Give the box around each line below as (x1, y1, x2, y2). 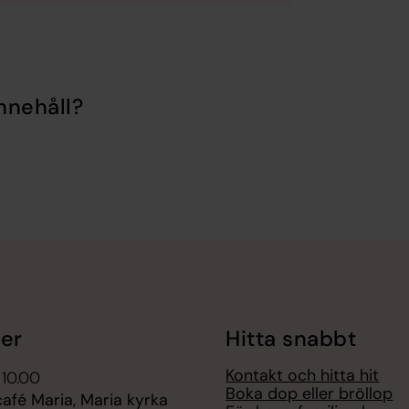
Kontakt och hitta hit (225, 364, 380, 387)
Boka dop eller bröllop (225, 383, 393, 405)
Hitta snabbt (225, 324, 357, 352)
